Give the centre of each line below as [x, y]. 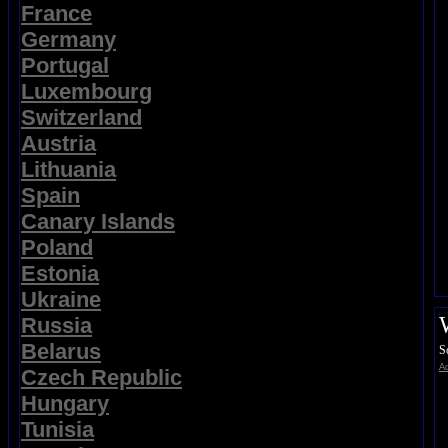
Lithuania [68, 169]
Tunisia [57, 429]
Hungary [65, 403]
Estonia [60, 273]
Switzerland [81, 117]
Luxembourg [86, 91]
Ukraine [61, 299]
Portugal [65, 65]
